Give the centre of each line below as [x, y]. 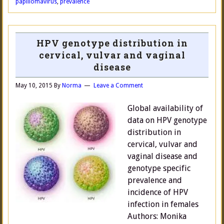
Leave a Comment [118, 85]
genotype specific [159, 168]
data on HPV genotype [167, 120]
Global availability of [165, 108]
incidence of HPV [158, 192]
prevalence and [155, 180]
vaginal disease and [162, 156]
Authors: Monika [157, 216]
